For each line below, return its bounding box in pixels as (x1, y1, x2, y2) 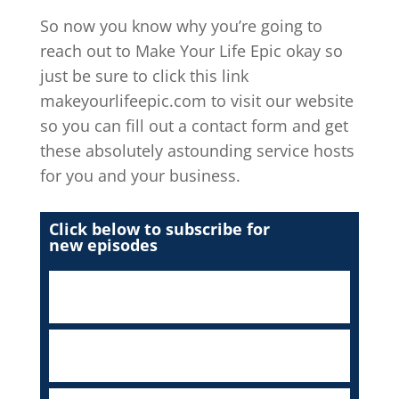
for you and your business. (39, 164, 240, 186)
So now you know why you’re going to (39, 14, 322, 37)
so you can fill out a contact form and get (39, 114, 348, 136)
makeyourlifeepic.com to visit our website (39, 89, 354, 111)
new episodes (48, 233, 158, 256)
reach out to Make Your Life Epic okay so (39, 39, 343, 61)
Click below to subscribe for (48, 217, 270, 240)
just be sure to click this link (39, 64, 248, 86)
